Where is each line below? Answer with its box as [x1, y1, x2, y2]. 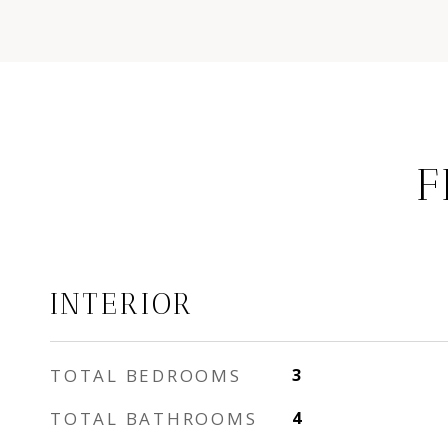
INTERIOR [50, 287, 194, 321]
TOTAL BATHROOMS [50, 407, 258, 430]
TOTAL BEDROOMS [50, 364, 242, 387]
